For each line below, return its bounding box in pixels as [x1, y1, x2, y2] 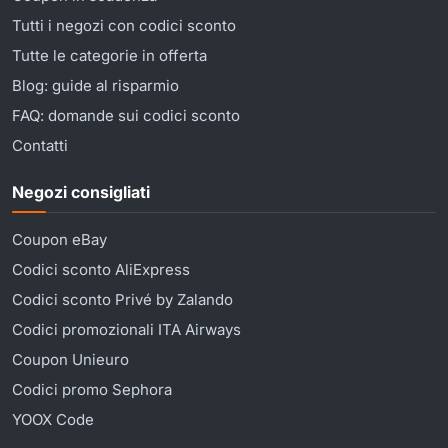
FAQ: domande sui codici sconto [12, 105, 240, 125]
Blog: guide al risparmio [12, 75, 179, 95]
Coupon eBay [12, 229, 107, 249]
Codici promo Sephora [12, 379, 172, 399]
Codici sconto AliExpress [12, 259, 190, 279]
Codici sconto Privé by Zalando [12, 289, 233, 309]
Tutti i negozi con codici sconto [12, 15, 236, 35]
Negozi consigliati [12, 181, 150, 202]
